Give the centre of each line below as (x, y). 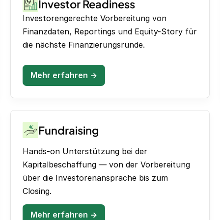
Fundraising (69, 130)
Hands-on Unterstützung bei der (85, 151)
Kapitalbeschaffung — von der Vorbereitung (107, 164)
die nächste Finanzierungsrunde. (84, 45)
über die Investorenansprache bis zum (96, 178)
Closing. (37, 191)
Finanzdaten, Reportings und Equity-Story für (110, 32)
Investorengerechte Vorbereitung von (95, 18)
